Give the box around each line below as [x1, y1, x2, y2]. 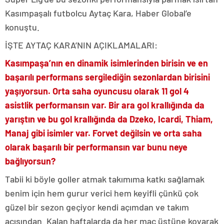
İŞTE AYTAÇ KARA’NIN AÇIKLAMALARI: [5, 39, 157, 50]
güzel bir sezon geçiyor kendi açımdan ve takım [5, 201, 189, 212]
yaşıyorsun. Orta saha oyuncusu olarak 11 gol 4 [5, 85, 189, 96]
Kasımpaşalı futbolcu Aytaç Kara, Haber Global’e [5, 7, 191, 18]
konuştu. [5, 21, 39, 32]
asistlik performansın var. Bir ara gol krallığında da [5, 99, 204, 110]
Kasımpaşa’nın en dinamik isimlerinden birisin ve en [5, 57, 208, 68]
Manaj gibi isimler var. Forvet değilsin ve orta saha [5, 127, 202, 138]
